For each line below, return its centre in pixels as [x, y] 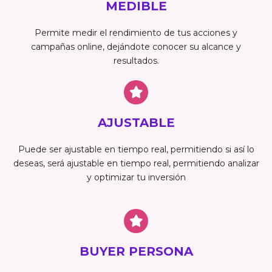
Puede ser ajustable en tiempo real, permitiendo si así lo [136, 149]
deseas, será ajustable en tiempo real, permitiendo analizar [136, 163]
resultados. [136, 60]
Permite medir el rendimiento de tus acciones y [136, 32]
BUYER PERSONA [136, 251]
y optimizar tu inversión [136, 177]
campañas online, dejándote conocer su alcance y [136, 46]
